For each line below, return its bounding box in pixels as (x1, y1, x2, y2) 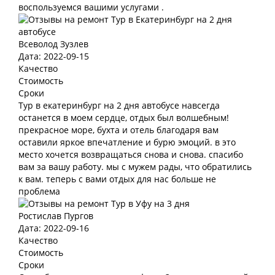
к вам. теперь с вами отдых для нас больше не (18, 173, 216, 185)
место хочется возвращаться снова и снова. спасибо (18, 149, 243, 160)
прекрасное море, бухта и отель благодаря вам (18, 124, 219, 136)
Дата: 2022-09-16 (18, 222, 89, 234)
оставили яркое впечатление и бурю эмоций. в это (18, 136, 236, 148)
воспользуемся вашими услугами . (18, 1, 164, 13)
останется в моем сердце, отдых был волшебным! (18, 112, 229, 123)
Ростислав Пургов (18, 210, 93, 222)
